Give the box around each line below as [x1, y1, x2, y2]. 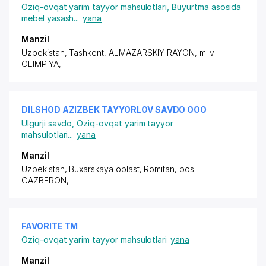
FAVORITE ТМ [21, 221, 78, 231]
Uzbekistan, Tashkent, [21, 47, 109, 58]
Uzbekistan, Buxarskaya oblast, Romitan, [21, 164, 179, 174]
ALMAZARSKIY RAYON [108, 47, 195, 58]
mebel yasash [21, 13, 74, 23]
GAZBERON [21, 175, 66, 185]
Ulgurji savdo [21, 118, 72, 128]
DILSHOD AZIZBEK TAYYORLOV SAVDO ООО [21, 104, 207, 115]
